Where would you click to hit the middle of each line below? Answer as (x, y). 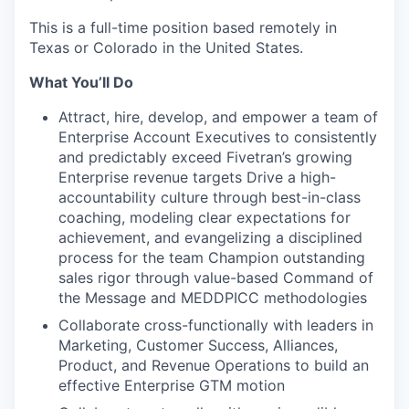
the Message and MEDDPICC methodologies (213, 298)
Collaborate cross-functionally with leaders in (216, 325)
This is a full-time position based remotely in (183, 27)
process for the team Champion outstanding (212, 257)
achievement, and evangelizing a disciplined (210, 237)
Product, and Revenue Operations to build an (214, 365)
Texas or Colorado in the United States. (166, 47)
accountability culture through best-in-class (210, 197)
